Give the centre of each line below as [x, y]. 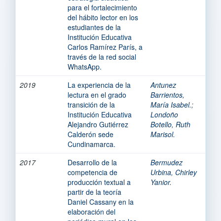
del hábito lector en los [103, 17]
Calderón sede [91, 134]
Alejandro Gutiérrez [98, 124]
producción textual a [99, 182]
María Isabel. [171, 104]
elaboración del [92, 211]
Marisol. [163, 134]
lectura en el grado [97, 94]
